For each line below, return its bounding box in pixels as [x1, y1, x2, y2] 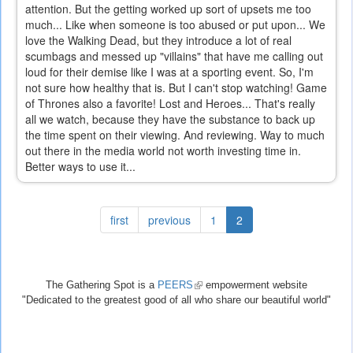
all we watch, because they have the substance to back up [25, 111, 315, 128]
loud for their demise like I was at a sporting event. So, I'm [25, 64, 314, 80]
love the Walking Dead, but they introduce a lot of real [25, 32, 292, 49]
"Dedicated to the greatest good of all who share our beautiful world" [22, 294, 331, 307]
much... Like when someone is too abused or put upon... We [25, 17, 325, 33]
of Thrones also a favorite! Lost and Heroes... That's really [25, 95, 315, 112]
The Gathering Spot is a [46, 279, 158, 292]
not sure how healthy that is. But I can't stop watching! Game [25, 80, 327, 96]
